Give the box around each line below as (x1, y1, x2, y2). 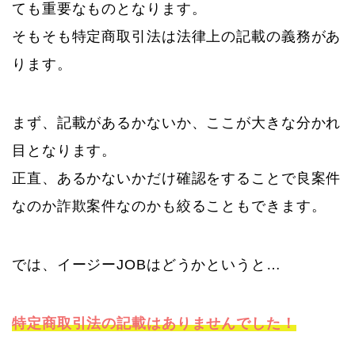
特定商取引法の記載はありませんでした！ (12, 315, 296, 331)
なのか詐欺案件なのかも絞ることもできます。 (12, 197, 326, 214)
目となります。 (12, 142, 117, 158)
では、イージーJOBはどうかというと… (12, 256, 281, 273)
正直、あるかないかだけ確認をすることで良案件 (12, 170, 342, 186)
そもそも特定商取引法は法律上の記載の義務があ (12, 28, 342, 44)
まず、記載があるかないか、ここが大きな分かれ (12, 114, 342, 131)
